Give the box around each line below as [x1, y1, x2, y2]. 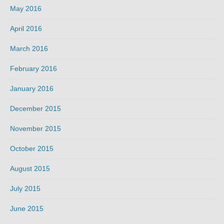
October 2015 [10, 144, 53, 153]
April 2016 [10, 24, 42, 33]
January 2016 [10, 84, 53, 93]
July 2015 [10, 184, 40, 193]
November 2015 [10, 124, 61, 133]
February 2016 [10, 64, 57, 73]
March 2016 [10, 44, 48, 53]
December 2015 [10, 104, 61, 113]
